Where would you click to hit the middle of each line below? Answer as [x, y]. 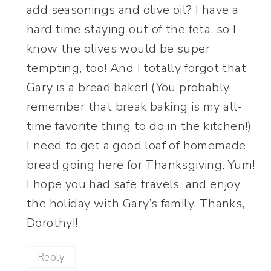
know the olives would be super [118, 49]
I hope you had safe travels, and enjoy [134, 184]
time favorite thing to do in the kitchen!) [139, 126]
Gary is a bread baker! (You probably [128, 88]
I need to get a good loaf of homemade [136, 146]
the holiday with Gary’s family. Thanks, [136, 204]
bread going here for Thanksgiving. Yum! [141, 165]
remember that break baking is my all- [134, 107]
